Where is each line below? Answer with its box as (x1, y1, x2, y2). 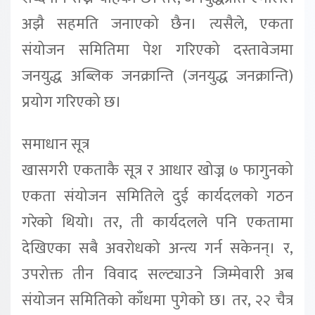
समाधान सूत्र (22, 131, 89, 158)
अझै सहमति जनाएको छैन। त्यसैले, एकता (22, 11, 293, 38)
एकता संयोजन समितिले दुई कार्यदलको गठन (22, 184, 293, 210)
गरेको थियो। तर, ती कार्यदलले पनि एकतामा (22, 210, 293, 236)
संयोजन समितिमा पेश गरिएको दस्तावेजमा (22, 37, 293, 64)
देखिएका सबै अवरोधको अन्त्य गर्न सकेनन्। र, (22, 236, 293, 262)
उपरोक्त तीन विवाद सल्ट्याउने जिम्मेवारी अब (22, 262, 293, 288)
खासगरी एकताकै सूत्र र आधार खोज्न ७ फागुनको (22, 157, 293, 184)
